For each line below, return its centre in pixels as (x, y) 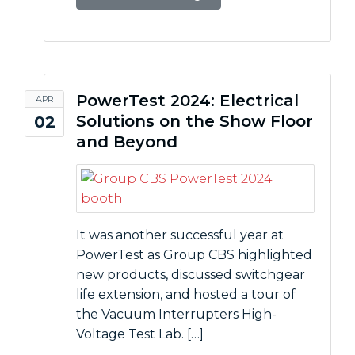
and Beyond (127, 142)
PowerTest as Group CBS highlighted (194, 255)
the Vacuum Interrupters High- (176, 314)
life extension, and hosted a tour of (186, 294)
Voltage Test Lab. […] (140, 334)
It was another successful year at (180, 235)
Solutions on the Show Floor (195, 121)
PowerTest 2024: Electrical (187, 101)
